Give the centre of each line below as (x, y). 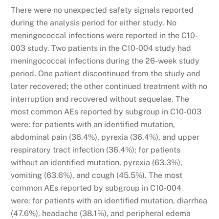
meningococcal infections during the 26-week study (105, 61)
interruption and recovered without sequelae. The (100, 99)
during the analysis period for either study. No (94, 23)
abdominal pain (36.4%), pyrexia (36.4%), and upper (105, 137)
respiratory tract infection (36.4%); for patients (96, 150)
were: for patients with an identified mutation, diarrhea (109, 201)
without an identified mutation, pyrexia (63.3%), (97, 163)
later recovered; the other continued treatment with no (109, 87)
